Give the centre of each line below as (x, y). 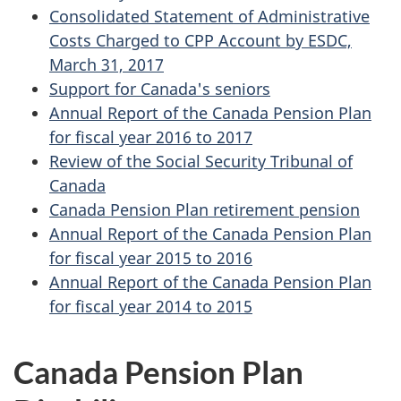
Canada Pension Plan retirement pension (205, 210)
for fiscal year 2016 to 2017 (151, 137)
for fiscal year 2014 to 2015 (151, 307)
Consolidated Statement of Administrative (209, 17)
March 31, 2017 (107, 65)
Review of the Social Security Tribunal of (201, 162)
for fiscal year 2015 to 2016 (151, 258)
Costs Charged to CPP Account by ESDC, (200, 41)
